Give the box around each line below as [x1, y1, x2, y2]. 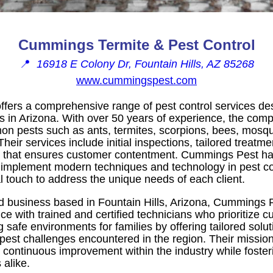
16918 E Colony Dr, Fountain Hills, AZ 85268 [36, 57, 254, 70]
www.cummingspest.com [76, 74, 197, 87]
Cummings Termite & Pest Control [18, 36, 255, 53]
